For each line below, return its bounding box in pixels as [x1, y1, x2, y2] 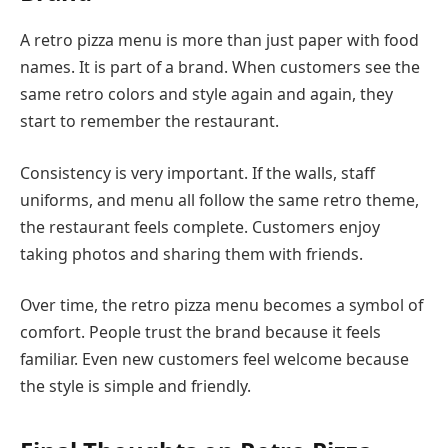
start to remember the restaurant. [20, 110, 279, 133]
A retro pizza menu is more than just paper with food [20, 29, 419, 52]
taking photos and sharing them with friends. [20, 242, 363, 265]
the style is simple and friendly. [20, 375, 251, 398]
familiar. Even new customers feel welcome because [20, 348, 409, 371]
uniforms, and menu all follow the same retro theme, [20, 188, 419, 211]
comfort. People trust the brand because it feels [20, 321, 381, 344]
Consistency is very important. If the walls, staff [20, 161, 375, 184]
